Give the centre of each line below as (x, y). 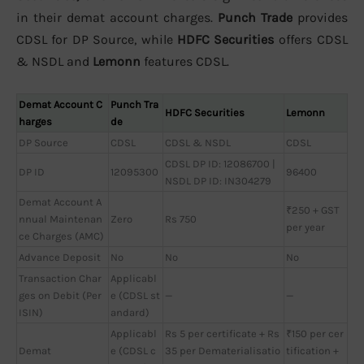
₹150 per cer (315, 333)
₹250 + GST (313, 210)
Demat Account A (60, 201)
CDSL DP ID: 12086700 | (220, 163)
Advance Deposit (60, 257)
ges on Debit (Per (60, 295)
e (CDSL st (135, 295)
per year (305, 227)
